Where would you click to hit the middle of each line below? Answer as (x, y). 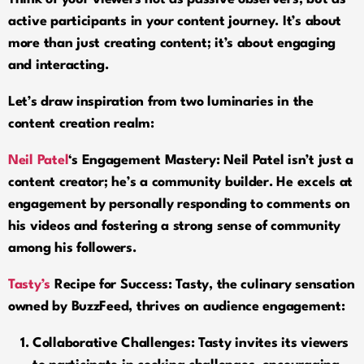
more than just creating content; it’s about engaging (172, 43)
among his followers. (72, 248)
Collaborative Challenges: (114, 343)
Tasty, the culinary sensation (263, 284)
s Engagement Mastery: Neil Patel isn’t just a (212, 160)
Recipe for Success (111, 284)
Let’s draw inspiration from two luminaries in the (161, 102)
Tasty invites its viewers (272, 343)
